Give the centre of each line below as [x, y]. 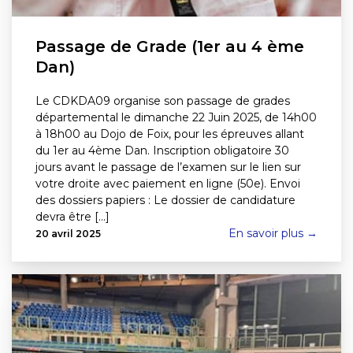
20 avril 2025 [68, 233]
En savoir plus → [273, 233]
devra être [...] [72, 216]
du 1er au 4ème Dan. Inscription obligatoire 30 [162, 150]
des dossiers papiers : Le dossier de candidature [165, 200]
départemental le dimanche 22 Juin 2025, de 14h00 [176, 117]
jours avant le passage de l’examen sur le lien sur [168, 167]
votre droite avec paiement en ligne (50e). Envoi [168, 183]
